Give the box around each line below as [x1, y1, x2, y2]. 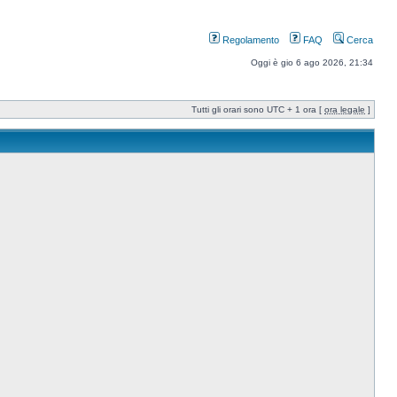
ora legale [324, 105, 365, 114]
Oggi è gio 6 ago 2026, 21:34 [251, 58, 373, 67]
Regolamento [220, 35, 279, 45]
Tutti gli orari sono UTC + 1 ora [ [191, 105, 324, 114]
